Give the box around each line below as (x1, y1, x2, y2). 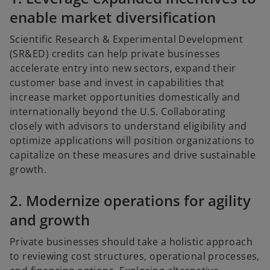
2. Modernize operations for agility (10, 190, 251, 211)
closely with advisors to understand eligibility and (10, 119, 247, 133)
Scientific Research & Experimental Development (10, 33, 243, 46)
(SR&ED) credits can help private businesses (10, 47, 221, 61)
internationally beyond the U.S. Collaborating (10, 105, 226, 119)
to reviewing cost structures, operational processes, (10, 250, 260, 263)
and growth (10, 210, 90, 230)
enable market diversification (10, 7, 216, 28)
